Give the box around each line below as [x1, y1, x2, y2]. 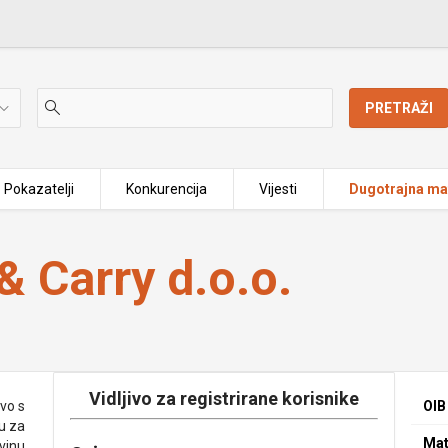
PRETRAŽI [365, 100, 434, 116]
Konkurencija [126, 181, 208, 197]
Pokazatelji [3, 181, 74, 197]
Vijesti [259, 181, 298, 197]
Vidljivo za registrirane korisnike [88, 388, 359, 409]
